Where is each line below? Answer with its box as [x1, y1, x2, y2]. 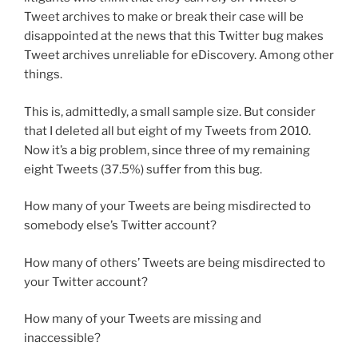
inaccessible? [24, 331, 101, 346]
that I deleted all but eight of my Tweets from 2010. [24, 123, 311, 138]
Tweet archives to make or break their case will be [24, 10, 304, 25]
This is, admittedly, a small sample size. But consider [24, 104, 316, 119]
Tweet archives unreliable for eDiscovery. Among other [24, 48, 334, 63]
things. [24, 67, 62, 82]
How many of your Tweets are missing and [24, 312, 261, 327]
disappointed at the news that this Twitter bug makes [24, 29, 324, 44]
